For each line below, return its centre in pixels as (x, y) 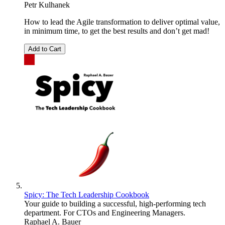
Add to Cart (45, 49)
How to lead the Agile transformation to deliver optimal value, (122, 22)
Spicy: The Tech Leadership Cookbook (87, 195)
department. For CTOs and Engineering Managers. (105, 213)
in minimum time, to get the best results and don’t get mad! (117, 31)
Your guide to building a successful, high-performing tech (115, 204)
